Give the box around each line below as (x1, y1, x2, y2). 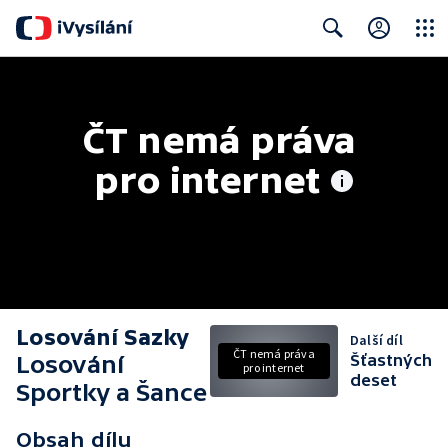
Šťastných (350, 351, 432, 369)
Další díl (350, 331, 403, 349)
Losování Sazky (16, 325, 189, 350)
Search (306, 58, 350, 77)
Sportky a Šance (16, 379, 207, 406)
